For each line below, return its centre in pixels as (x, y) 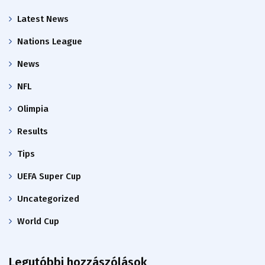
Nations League (50, 41)
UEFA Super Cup (49, 176)
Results (33, 131)
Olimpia (33, 109)
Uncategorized (48, 198)
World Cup (38, 221)
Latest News (43, 19)
